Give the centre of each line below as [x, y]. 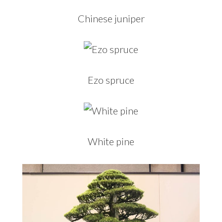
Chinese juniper [111, 18]
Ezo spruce [111, 80]
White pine [111, 141]
